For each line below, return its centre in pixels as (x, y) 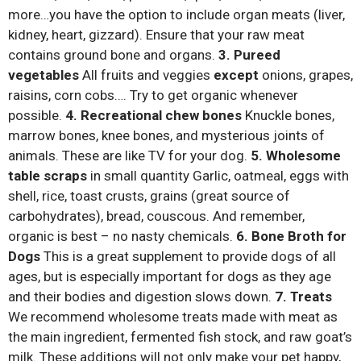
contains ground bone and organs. (113, 54)
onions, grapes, (306, 75)
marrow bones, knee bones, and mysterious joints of (166, 135)
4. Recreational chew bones (154, 115)
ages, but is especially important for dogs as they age (170, 276)
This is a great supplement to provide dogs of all (188, 256)
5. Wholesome (296, 155)
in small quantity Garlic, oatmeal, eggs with (218, 175)
